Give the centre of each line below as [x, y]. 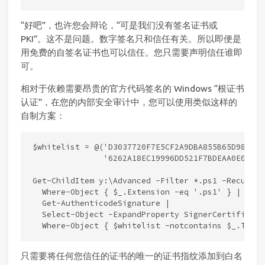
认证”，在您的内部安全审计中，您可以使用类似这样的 [129, 102]
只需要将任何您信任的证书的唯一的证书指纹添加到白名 [132, 256]
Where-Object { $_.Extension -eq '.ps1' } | [136, 192]
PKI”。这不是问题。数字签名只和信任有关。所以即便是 [131, 39]
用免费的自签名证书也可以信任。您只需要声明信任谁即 [132, 53]
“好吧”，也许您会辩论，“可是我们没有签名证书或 [119, 25]
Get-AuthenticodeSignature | [101, 203]
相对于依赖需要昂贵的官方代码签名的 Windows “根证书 [132, 89]
